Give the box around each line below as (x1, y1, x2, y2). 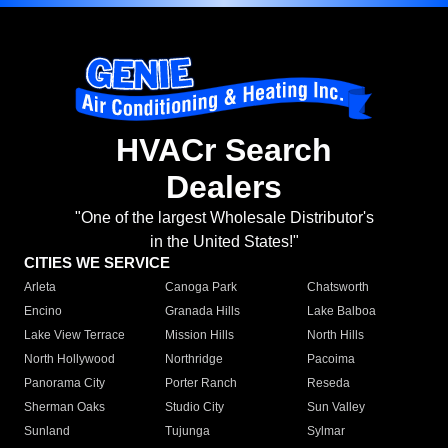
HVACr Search (116, 132, 332, 169)
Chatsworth (306, 280, 369, 295)
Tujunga (165, 424, 211, 439)
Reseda (306, 376, 350, 391)
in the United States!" (149, 233, 299, 251)
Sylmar (306, 424, 345, 439)
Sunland (24, 424, 70, 439)
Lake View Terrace (24, 328, 125, 343)
